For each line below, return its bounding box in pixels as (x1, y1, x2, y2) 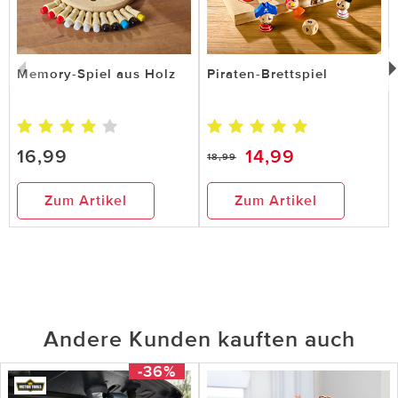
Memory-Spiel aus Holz (17, 65, 176, 82)
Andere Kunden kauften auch (43, 325, 355, 353)
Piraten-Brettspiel (207, 65, 328, 82)
